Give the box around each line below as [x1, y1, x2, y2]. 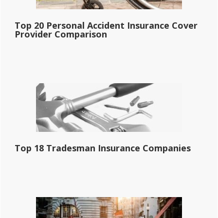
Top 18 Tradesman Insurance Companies [15, 142, 191, 154]
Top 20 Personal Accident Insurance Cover [15, 19, 198, 31]
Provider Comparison [15, 28, 107, 40]
